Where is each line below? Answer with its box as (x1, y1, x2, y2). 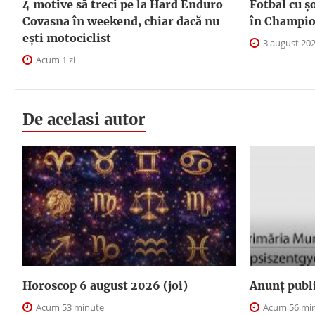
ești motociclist (22, 30, 111, 45)
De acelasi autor (22, 109, 146, 129)
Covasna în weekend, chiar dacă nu (22, 13, 219, 28)
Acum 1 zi (34, 53, 75, 66)
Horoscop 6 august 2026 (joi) (22, 278, 188, 293)
